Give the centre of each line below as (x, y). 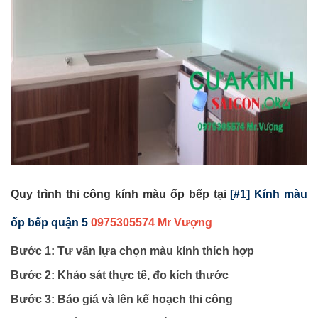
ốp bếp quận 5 (49, 223)
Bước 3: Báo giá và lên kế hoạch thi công (122, 300)
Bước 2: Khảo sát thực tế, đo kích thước (120, 275)
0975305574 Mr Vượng (152, 223)
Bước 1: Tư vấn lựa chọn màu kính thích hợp (132, 251)
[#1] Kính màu (269, 194)
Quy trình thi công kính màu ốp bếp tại (121, 194)
